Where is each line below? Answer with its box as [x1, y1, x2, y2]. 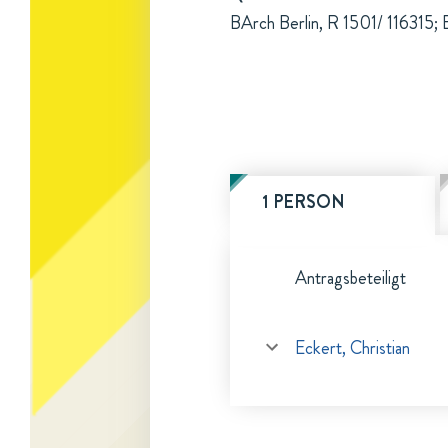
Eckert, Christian [295, 335, 410, 361]
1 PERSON [262, 189, 345, 215]
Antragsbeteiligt [295, 265, 406, 291]
